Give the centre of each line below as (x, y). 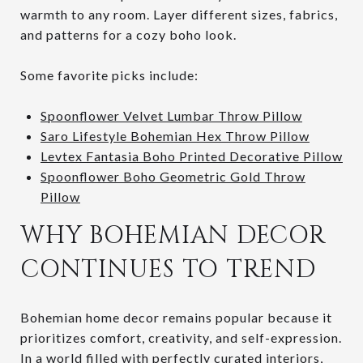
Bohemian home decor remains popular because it (176, 317)
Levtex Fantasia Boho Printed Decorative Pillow (191, 156)
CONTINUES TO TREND (168, 269)
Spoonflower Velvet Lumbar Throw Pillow (171, 115)
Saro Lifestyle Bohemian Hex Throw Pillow (175, 135)
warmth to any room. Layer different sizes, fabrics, (179, 14)
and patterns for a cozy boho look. (128, 34)
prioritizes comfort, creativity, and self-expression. (181, 337)
